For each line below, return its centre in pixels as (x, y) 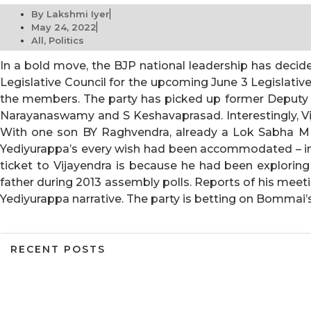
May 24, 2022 (64, 27)
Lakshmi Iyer (77, 14)
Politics (66, 40)
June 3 (229, 82)
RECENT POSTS (58, 250)
